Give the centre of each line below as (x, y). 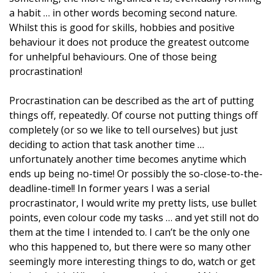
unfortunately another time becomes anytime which (128, 159)
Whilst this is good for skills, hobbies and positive (122, 27)
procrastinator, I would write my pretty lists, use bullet (133, 203)
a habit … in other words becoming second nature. (123, 13)
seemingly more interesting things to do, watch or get (132, 261)
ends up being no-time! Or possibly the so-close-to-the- (136, 174)
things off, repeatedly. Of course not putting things (126, 115)
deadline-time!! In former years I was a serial (109, 188)
